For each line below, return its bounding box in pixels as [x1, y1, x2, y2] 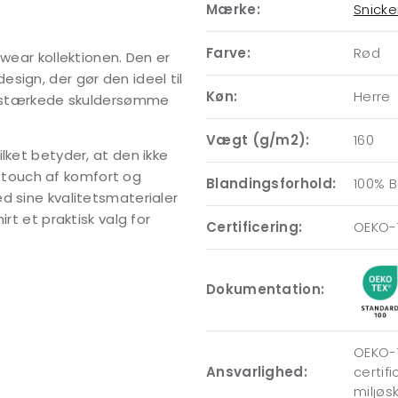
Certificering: [206, 218, 303, 236]
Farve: [206, 44, 251, 62]
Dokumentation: [206, 280, 325, 298]
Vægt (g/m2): [206, 131, 310, 149]
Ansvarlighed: [206, 362, 307, 381]
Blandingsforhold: [206, 174, 337, 193]
